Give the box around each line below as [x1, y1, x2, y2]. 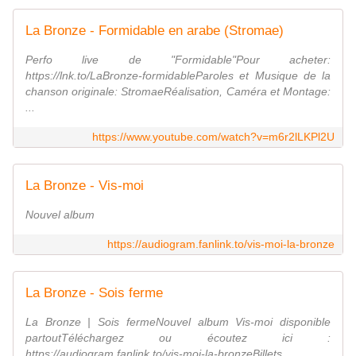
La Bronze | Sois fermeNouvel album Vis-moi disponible [25, 315, 331, 329]
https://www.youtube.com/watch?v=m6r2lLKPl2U [92, 130, 335, 144]
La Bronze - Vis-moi [25, 178, 144, 194]
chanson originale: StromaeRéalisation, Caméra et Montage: [25, 85, 331, 99]
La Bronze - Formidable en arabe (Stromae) [25, 23, 284, 39]
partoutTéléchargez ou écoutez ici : [25, 331, 331, 345]
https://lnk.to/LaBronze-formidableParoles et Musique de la [25, 69, 331, 83]
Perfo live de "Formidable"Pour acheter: [25, 53, 331, 67]
